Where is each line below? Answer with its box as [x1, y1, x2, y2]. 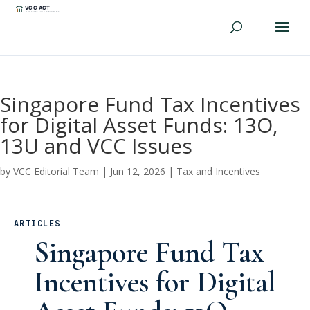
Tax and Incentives [176, 165, 260, 178]
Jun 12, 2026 [110, 165, 165, 178]
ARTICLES [14, 218, 61, 229]
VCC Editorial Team [13, 165, 99, 178]
